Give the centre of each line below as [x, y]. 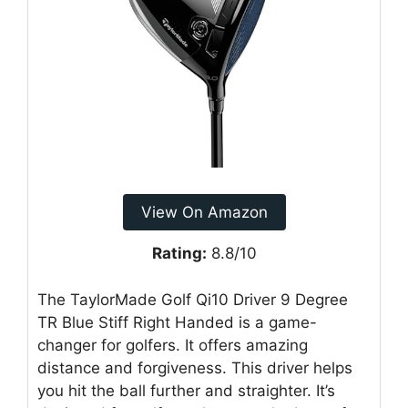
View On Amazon [204, 213]
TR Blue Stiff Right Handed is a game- [177, 322]
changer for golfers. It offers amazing [173, 345]
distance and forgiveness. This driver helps [195, 367]
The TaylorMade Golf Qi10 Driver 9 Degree [193, 299]
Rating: [179, 254]
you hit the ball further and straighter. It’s [186, 390]
